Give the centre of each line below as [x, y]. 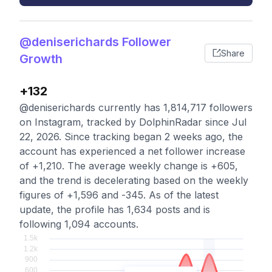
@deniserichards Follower [95, 42]
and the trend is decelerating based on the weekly [134, 180]
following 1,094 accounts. [79, 224]
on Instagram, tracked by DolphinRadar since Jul [133, 122]
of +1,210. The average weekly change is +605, [129, 166]
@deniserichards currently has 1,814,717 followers [136, 107]
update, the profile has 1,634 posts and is [115, 209]
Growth [41, 59]
